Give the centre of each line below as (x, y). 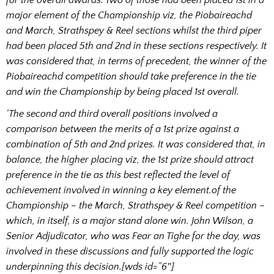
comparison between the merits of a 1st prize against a (123, 129)
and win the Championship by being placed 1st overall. (123, 91)
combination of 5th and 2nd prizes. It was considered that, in (136, 144)
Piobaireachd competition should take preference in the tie (131, 76)
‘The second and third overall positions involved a (112, 113)
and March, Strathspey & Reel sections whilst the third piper (134, 30)
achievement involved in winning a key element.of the (121, 190)
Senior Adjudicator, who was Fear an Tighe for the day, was (133, 236)
